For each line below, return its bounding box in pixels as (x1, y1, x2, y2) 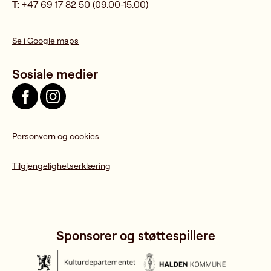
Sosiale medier (12, 65, 98, 82)
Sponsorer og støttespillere (56, 227, 215, 243)
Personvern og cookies (12, 130, 99, 141)
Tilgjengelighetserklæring (12, 160, 111, 171)
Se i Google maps (12, 34, 79, 45)
